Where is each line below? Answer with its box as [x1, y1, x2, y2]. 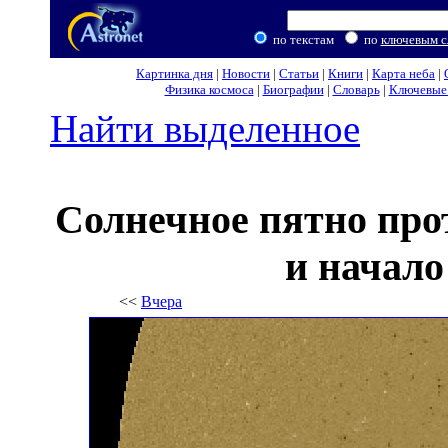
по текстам [269, 32, 340, 47]
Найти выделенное [50, 107, 360, 150]
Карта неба [372, 66, 435, 81]
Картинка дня [136, 66, 213, 81]
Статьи [279, 66, 319, 81]
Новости [222, 66, 270, 81]
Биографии [262, 82, 324, 97]
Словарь [332, 82, 380, 97]
